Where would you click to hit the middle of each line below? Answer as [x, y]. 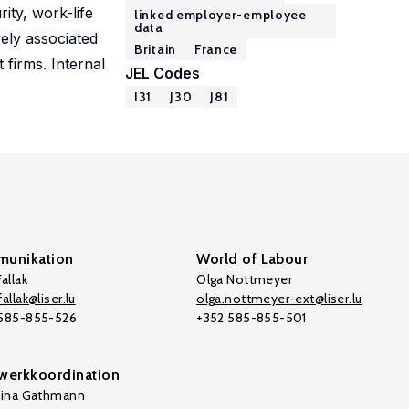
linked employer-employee [220, 15]
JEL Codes [163, 73]
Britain [155, 49]
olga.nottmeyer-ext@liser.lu [279, 299]
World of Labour [252, 259]
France [216, 49]
